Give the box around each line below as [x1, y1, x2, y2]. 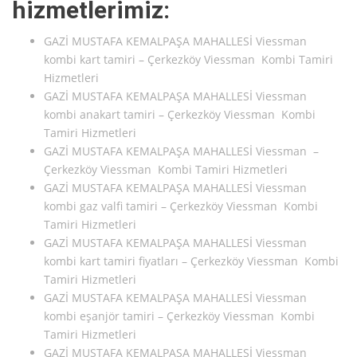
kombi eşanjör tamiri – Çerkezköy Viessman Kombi [44, 308, 315, 324]
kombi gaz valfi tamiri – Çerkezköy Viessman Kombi [44, 198, 318, 214]
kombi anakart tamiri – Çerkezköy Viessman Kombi [44, 107, 316, 123]
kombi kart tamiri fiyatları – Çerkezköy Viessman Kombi [44, 253, 339, 269]
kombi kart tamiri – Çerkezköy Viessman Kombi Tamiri [44, 52, 333, 68]
